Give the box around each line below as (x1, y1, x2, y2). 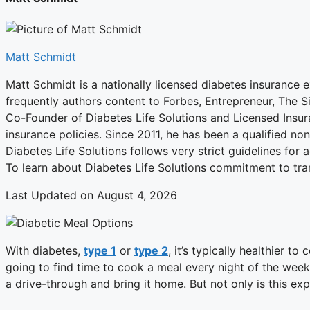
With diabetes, (6, 244, 84, 258)
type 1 (84, 244, 116, 258)
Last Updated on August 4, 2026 (6, 188, 177, 203)
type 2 (134, 244, 168, 258)
